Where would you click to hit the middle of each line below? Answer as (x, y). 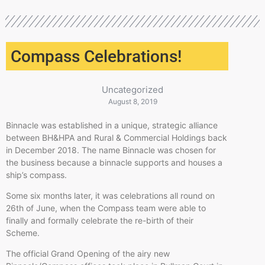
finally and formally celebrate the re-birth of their (100, 220)
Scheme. (24, 232)
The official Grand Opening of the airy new (88, 254)
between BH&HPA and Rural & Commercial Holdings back (117, 137)
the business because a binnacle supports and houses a (114, 162)
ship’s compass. (38, 174)
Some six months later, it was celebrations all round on (110, 195)
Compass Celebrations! (96, 56)
